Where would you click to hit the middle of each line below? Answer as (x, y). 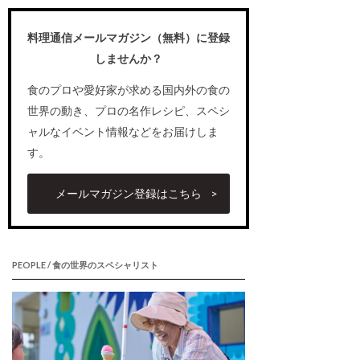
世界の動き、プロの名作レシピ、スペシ (129, 111)
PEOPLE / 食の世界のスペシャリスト (85, 265)
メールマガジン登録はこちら (129, 194)
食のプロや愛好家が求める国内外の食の (129, 90)
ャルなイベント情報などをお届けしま (123, 132)
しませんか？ (129, 59)
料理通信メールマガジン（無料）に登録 (129, 38)
